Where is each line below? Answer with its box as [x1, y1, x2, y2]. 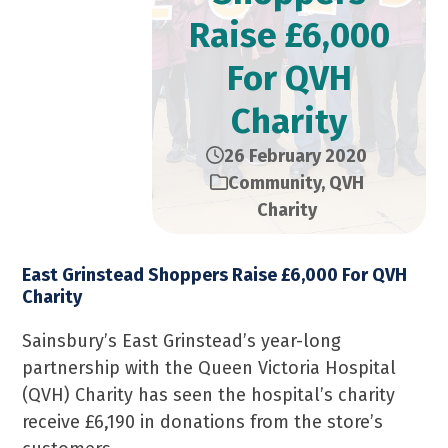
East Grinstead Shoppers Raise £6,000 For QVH [22, 264, 408, 286]
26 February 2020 [224, 145, 367, 167]
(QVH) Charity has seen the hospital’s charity [22, 384, 396, 406]
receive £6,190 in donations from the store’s [22, 411, 384, 433]
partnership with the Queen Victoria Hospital [22, 357, 397, 379]
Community [227, 172, 321, 194]
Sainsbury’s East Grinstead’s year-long [22, 330, 342, 352]
